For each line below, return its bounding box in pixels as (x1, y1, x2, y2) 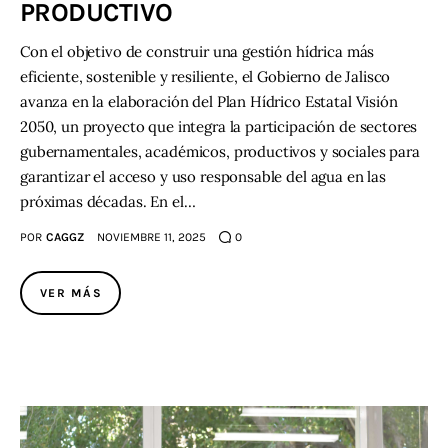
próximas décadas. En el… (20, 191, 196, 211)
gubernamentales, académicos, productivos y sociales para (20, 141, 420, 161)
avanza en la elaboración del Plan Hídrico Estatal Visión (20, 91, 398, 111)
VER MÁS (40, 285, 103, 300)
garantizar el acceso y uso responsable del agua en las (20, 166, 386, 186)
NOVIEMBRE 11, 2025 (96, 229, 206, 244)
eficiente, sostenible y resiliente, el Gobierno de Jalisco (20, 66, 391, 86)
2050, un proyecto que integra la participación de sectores (20, 116, 418, 136)
